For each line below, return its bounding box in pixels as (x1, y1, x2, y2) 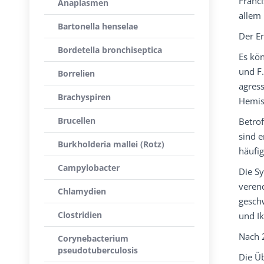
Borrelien (58, 68, 95, 79)
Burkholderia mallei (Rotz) (58, 138, 164, 150)
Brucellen (58, 115, 95, 126)
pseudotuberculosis (58, 245, 138, 256)
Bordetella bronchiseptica (58, 44, 162, 55)
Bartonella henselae (58, 21, 138, 32)
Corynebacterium (58, 233, 128, 244)
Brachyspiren (58, 91, 111, 103)
